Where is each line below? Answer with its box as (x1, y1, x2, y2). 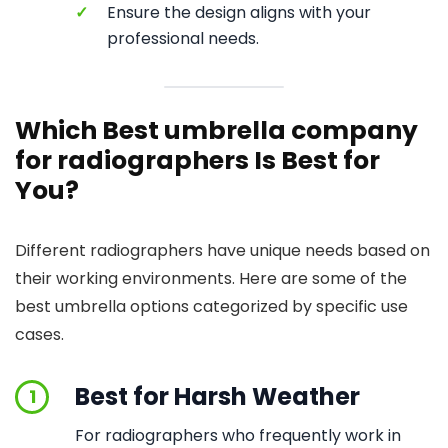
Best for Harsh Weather (75, 380, 360, 413)
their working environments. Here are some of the (15, 267, 407, 290)
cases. (15, 323, 64, 346)
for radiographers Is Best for (15, 143, 380, 178)
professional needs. (107, 27, 259, 50)
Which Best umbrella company (15, 113, 418, 148)
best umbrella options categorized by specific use (15, 295, 408, 318)
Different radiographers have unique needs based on (15, 239, 430, 262)
